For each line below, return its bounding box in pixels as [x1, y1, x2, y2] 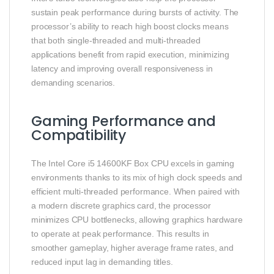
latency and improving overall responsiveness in [31, 63, 213, 73]
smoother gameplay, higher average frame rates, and [31, 242, 234, 253]
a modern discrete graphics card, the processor [31, 200, 211, 210]
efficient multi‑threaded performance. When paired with [31, 186, 240, 196]
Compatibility [31, 125, 127, 145]
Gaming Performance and [31, 111, 216, 131]
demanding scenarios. [31, 77, 116, 87]
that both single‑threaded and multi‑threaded [31, 35, 201, 45]
